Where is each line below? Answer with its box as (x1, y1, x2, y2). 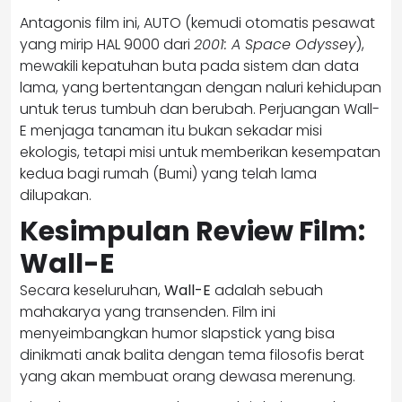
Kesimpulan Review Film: (20, 212, 365, 250)
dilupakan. (20, 184, 92, 205)
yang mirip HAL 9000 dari (20, 33, 194, 55)
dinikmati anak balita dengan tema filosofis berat (20, 344, 364, 365)
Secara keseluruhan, (20, 279, 164, 301)
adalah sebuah (211, 279, 323, 301)
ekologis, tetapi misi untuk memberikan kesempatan (20, 141, 380, 162)
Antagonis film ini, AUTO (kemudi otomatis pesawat (20, 12, 375, 33)
